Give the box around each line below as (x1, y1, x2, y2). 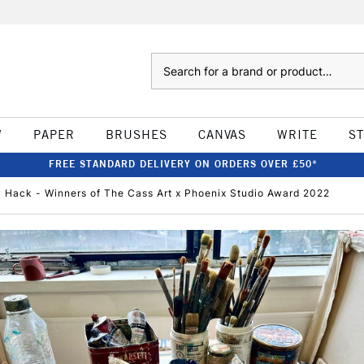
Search (150, 54, 184, 67)
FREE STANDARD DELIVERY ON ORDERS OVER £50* (48, 158, 318, 170)
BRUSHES (105, 127, 167, 142)
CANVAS (197, 127, 246, 142)
